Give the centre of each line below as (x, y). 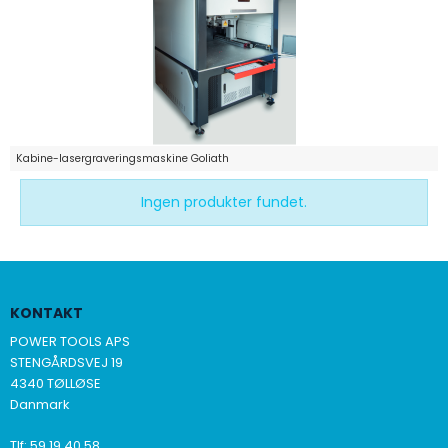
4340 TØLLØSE (55, 383)
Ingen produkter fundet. (224, 201)
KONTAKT (46, 312)
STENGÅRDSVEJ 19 (66, 362)
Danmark (40, 404)
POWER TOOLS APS (70, 341)
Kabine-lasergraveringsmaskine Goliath (123, 159)
